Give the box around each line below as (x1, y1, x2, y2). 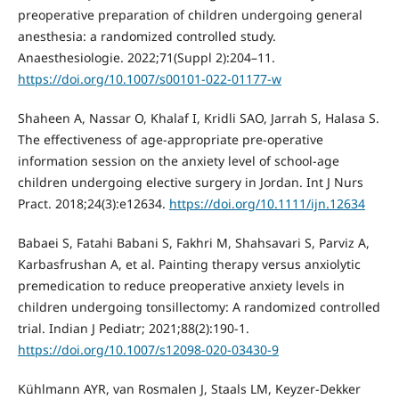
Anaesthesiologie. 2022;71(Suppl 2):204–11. (17, 48, 275, 66)
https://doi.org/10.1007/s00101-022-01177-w (17, 69, 281, 87)
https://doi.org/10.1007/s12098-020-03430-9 (17, 340, 279, 358)
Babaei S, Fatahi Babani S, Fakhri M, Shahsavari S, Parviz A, (17, 233, 370, 251)
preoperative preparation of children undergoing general (17, 5, 362, 23)
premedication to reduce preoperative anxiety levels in (17, 276, 345, 294)
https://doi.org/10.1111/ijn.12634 (168, 194, 365, 212)
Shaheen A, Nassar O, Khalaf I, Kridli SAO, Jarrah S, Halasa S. (17, 109, 379, 126)
